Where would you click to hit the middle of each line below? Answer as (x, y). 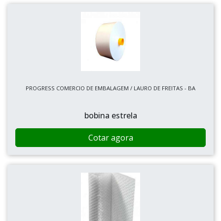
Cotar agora (110, 138)
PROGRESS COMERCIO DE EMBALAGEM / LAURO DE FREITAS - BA (110, 88)
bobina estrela (110, 115)
